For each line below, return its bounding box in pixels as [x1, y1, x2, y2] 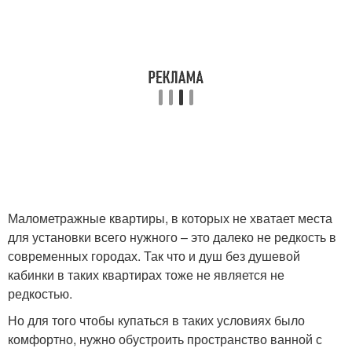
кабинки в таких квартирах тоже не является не [8, 266, 284, 284]
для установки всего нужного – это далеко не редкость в [8, 228, 336, 247]
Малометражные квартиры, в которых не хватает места [8, 209, 332, 228]
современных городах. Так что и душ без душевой [8, 247, 300, 266]
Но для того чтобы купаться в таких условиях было [8, 311, 305, 330]
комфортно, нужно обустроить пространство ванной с [8, 330, 322, 349]
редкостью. [8, 284, 72, 303]
